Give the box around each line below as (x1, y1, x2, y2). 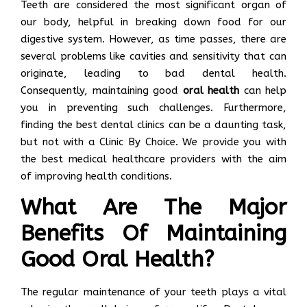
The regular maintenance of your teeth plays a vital (21, 286, 286, 299)
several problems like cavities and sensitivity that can (21, 49, 286, 62)
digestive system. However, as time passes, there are (21, 32, 286, 45)
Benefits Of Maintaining (21, 221, 286, 247)
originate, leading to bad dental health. (21, 66, 286, 79)
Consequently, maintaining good (21, 84, 183, 97)
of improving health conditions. (21, 169, 175, 182)
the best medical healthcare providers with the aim (21, 152, 286, 165)
